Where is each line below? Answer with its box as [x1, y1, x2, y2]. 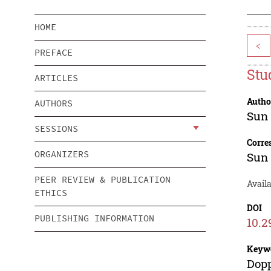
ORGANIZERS [34, 148, 89, 160]
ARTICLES [34, 72, 78, 84]
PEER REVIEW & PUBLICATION [34, 174, 171, 186]
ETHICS [34, 187, 67, 199]
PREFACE [34, 47, 73, 59]
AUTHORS [34, 97, 73, 109]
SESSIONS [34, 123, 78, 135]
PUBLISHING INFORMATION [34, 212, 154, 224]
